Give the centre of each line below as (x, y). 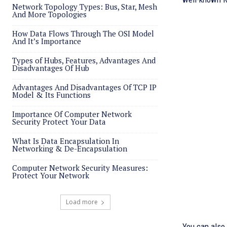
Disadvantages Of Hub (51, 68)
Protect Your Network (51, 175)
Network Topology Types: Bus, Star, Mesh (85, 7)
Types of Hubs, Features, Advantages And (84, 60)
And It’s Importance (47, 41)
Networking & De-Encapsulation (70, 148)
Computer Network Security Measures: (80, 168)
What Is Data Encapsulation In (66, 141)
